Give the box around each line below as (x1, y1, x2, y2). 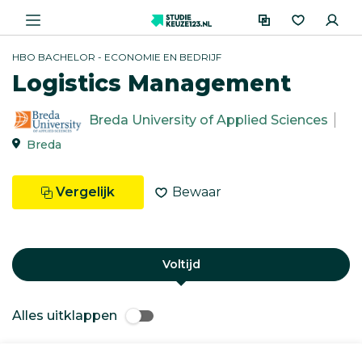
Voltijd (162, 257, 200, 271)
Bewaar (172, 184, 221, 200)
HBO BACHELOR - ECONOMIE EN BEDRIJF (12, 51, 221, 63)
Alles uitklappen (12, 308, 117, 323)
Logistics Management (12, 69, 291, 97)
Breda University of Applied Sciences (88, 112, 328, 128)
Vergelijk (56, 184, 115, 200)
